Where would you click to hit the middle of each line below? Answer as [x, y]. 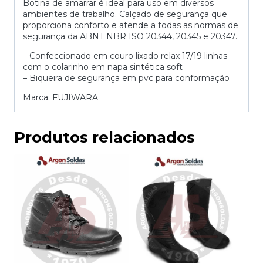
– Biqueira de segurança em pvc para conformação [126, 78]
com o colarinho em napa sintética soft [103, 67]
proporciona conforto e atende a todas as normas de [131, 26]
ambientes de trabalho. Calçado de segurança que [125, 14]
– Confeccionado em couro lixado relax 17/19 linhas [125, 56]
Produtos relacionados [104, 138]
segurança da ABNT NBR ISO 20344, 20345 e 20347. [130, 37]
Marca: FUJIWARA [60, 98]
